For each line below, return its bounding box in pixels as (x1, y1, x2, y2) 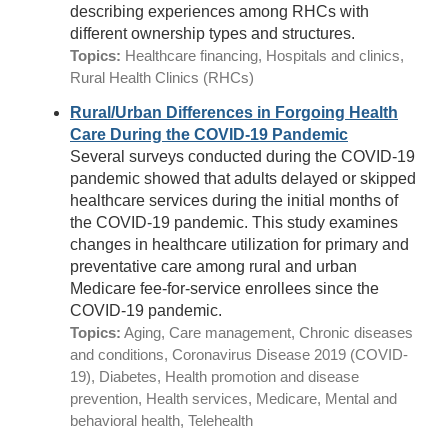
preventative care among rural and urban (70, 258, 357, 275)
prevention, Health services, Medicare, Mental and (70, 390, 397, 407)
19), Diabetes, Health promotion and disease (70, 368, 359, 385)
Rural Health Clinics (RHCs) (70, 69, 254, 86)
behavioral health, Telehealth (70, 412, 253, 429)
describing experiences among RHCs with (70, 3, 369, 20)
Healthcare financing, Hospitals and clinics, (121, 47, 404, 64)
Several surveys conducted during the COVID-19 (70, 148, 415, 165)
